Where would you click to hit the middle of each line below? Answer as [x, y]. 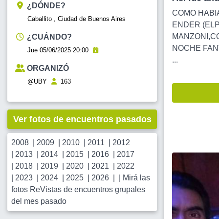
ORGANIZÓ [48, 68]
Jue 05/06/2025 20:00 [59, 50]
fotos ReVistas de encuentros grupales [78, 190]
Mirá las [136, 178]
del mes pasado [39, 201]
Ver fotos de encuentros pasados [82, 120]
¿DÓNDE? [46, 6]
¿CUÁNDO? [49, 37]
